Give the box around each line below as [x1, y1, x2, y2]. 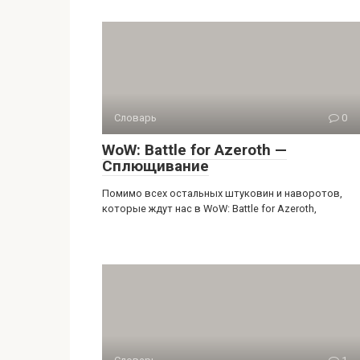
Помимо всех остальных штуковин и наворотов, [102, 187, 342, 199]
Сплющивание [102, 157, 209, 175]
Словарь [114, 112, 157, 124]
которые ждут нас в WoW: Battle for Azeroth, [102, 202, 317, 215]
